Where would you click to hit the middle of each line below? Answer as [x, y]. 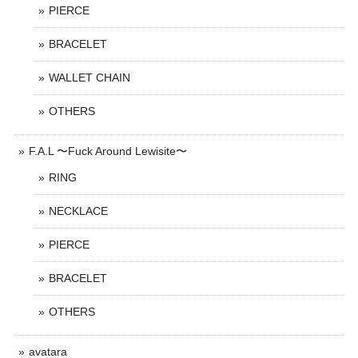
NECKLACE [78, 211]
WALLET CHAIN [89, 78]
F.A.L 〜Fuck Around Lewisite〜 [108, 151]
